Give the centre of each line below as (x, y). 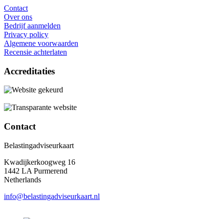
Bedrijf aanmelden (32, 25)
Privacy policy (26, 34)
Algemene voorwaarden (41, 43)
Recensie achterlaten (35, 52)
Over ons (18, 17)
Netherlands (22, 179)
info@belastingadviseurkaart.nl (52, 196)
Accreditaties (29, 71)
